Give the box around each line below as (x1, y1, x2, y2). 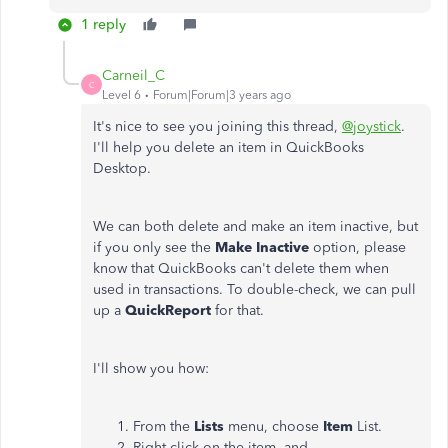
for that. (211, 302, 264, 319)
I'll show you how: (93, 360, 213, 377)
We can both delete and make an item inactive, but (93, 218, 418, 235)
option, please (309, 239, 406, 256)
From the (133, 418, 194, 435)
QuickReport (125, 302, 211, 319)
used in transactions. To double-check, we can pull (93, 281, 416, 298)
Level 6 (102, 88, 141, 102)
